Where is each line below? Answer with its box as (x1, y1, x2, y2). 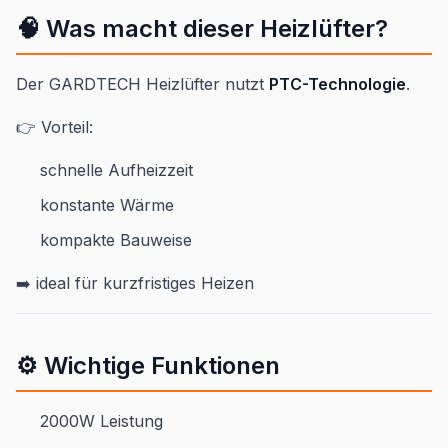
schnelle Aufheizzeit (40, 160, 193, 181)
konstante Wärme (40, 195, 174, 216)
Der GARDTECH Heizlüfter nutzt (16, 74, 269, 95)
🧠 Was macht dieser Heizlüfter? (16, 14, 388, 44)
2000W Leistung (40, 411, 163, 432)
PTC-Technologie (269, 74, 406, 95)
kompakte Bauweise (40, 230, 192, 251)
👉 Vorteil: (16, 117, 93, 138)
